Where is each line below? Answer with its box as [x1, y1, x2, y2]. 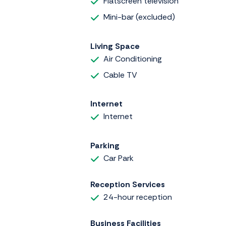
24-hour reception [103, 191, 172, 202]
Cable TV [103, 69, 137, 80]
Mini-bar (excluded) [103, 12, 175, 23]
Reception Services [90, 179, 165, 190]
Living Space [90, 40, 140, 51]
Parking [90, 140, 120, 151]
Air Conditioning [103, 53, 162, 64]
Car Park [103, 152, 134, 163]
